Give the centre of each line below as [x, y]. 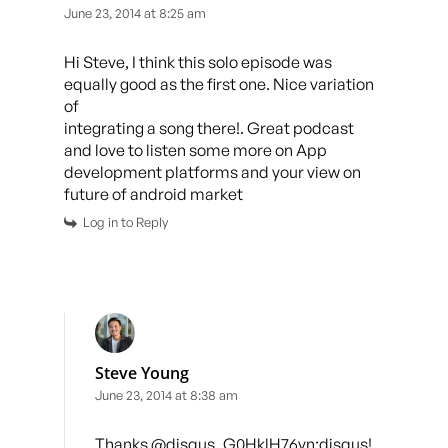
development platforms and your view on [212, 171]
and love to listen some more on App [195, 149]
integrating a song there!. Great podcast [209, 127]
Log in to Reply [125, 221]
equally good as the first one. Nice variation [219, 83]
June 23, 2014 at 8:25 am [135, 12]
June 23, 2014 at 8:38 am [166, 394]
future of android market [153, 193]
